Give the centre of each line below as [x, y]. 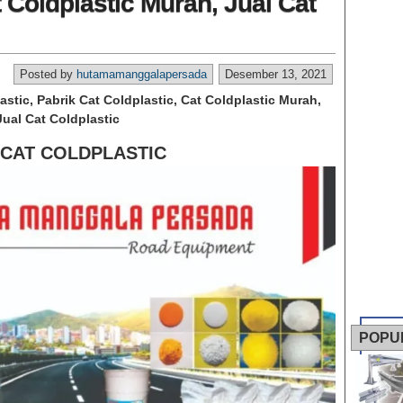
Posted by [48, 74]
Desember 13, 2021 [276, 74]
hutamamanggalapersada [142, 74]
